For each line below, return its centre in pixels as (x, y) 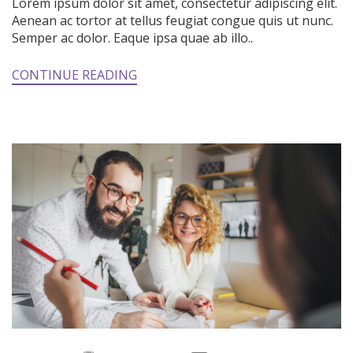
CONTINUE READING (74, 74)
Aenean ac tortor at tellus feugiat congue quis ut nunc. (173, 20)
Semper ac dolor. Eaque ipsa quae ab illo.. (132, 37)
